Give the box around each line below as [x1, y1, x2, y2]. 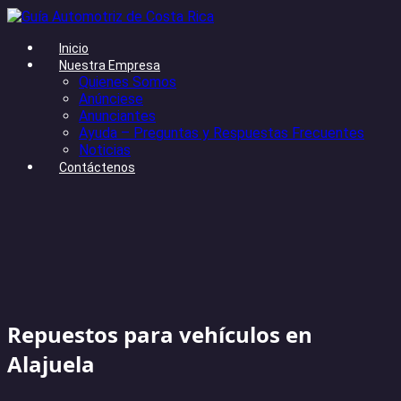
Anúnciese [79, 90, 143, 108]
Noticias [79, 141, 131, 159]
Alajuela [7, 349, 95, 380]
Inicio [59, 41, 89, 56]
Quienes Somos [79, 73, 176, 91]
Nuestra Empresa [59, 58, 160, 73]
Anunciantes [79, 107, 156, 125]
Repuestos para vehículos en [7, 320, 312, 350]
